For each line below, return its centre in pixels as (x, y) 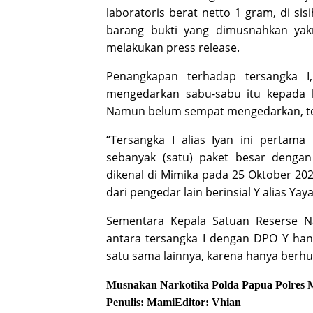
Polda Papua (242, 284)
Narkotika (184, 284)
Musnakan (132, 284)
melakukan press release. (173, 47)
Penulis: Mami (140, 302)
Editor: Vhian (208, 302)
